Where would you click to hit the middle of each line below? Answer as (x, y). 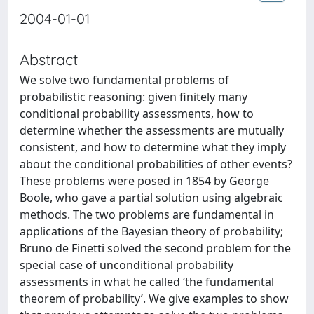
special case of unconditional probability (127, 265)
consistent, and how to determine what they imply (153, 147)
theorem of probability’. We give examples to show (154, 299)
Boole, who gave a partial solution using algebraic (151, 198)
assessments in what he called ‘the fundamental (147, 282)
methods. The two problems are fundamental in (147, 214)
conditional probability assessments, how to (137, 114)
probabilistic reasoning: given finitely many (134, 97)
